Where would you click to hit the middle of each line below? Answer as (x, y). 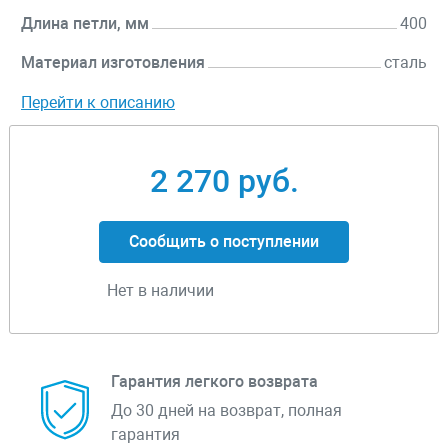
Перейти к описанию (98, 103)
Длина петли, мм (85, 24)
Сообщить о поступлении (224, 242)
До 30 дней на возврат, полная (226, 411)
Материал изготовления (113, 63)
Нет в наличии (160, 291)
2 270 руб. (224, 181)
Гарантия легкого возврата (214, 382)
